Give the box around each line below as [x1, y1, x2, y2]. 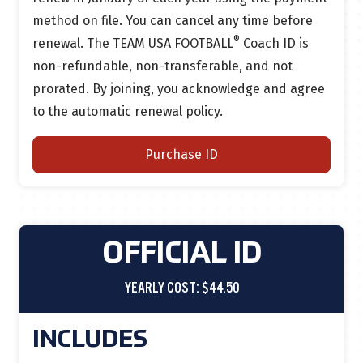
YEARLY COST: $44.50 [124, 282, 239, 295]
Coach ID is [240, 36, 309, 51]
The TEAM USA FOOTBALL [87, 36, 233, 51]
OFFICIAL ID [101, 240, 262, 269]
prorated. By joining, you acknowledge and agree [32, 81, 325, 96]
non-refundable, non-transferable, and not [32, 58, 293, 74]
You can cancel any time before [126, 13, 313, 28]
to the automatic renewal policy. [32, 104, 223, 119]
